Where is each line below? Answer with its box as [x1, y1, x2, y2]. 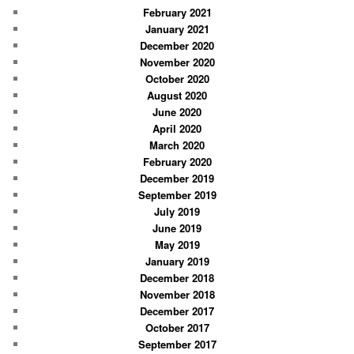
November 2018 [139, 287, 215, 303]
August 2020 [147, 88, 207, 104]
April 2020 [153, 121, 201, 137]
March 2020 [149, 137, 205, 153]
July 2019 [154, 204, 200, 220]
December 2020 [140, 38, 214, 54]
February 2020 [142, 154, 212, 170]
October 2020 [145, 71, 209, 87]
